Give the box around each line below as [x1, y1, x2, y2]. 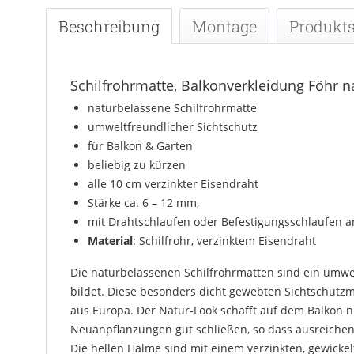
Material [88, 233, 133, 248]
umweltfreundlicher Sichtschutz [88, 119, 258, 134]
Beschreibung [58, 16, 160, 36]
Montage [192, 16, 257, 36]
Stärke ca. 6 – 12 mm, [88, 195, 202, 210]
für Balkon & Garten [88, 138, 193, 153]
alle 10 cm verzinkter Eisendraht [88, 176, 258, 191]
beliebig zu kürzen [88, 157, 186, 172]
